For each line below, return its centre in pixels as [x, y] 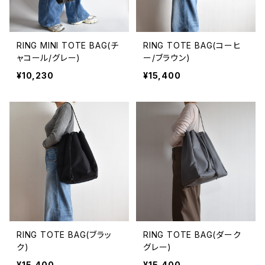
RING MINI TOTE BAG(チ [68, 45]
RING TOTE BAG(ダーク [192, 235]
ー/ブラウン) [167, 58]
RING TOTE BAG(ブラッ [64, 235]
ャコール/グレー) [49, 58]
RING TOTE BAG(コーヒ [192, 45]
